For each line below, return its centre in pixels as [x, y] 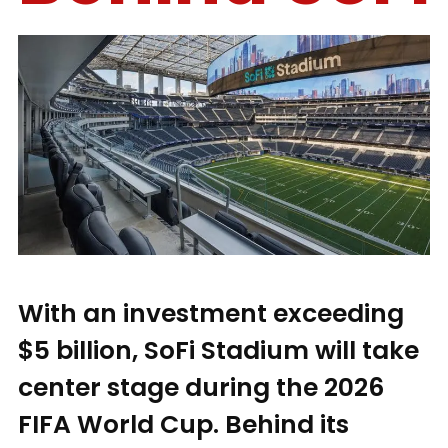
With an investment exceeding [211, 313]
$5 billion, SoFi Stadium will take [218, 350]
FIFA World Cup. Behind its [183, 424]
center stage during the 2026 [201, 387]
